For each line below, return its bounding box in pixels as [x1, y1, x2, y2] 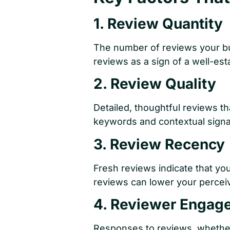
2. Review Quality [93, 75, 216, 93]
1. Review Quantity [93, 14, 223, 32]
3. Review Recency [93, 135, 225, 153]
